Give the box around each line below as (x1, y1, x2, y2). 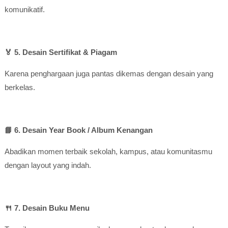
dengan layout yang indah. (4, 161, 91, 169)
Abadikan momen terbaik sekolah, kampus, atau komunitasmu (4, 147, 212, 156)
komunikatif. (4, 5, 45, 14)
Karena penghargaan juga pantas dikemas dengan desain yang (4, 69, 213, 78)
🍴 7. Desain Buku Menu (4, 204, 90, 212)
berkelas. (4, 83, 35, 92)
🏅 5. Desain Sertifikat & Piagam (4, 48, 117, 56)
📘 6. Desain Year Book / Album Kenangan (4, 126, 153, 134)
